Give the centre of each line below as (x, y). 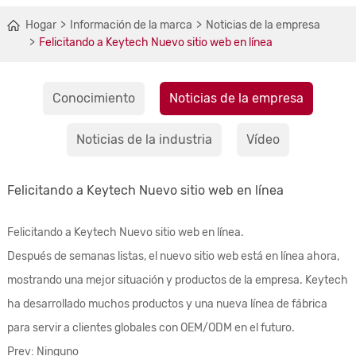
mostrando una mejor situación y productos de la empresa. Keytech (177, 280)
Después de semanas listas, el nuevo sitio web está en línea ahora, (173, 256)
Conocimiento (94, 98)
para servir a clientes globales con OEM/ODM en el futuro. (151, 328)
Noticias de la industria (144, 139)
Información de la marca (131, 25)
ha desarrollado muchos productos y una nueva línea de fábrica (167, 304)
